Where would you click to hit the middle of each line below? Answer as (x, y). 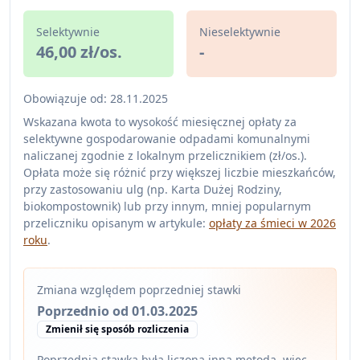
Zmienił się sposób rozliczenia (117, 329)
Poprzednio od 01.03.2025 (117, 311)
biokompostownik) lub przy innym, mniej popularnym (167, 206)
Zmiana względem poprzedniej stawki (139, 290)
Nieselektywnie (240, 32)
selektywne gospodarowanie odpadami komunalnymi (167, 139)
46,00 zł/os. (79, 52)
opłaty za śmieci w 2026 (272, 223)
